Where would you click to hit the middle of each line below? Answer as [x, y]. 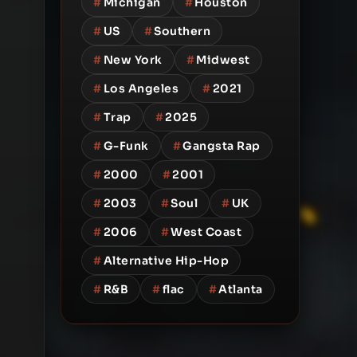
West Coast [206, 232]
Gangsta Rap [222, 146]
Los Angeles [141, 88]
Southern [182, 31]
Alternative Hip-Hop [166, 261]
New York [133, 60]
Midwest [223, 60]
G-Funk [126, 146]
